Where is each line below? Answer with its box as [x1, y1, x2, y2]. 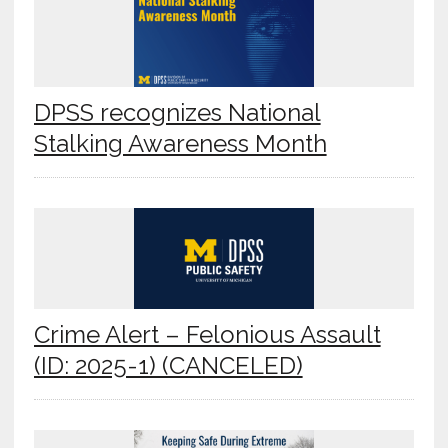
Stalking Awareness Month [33, 129, 327, 159]
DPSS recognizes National [33, 98, 321, 128]
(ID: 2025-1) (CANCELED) [33, 351, 303, 381]
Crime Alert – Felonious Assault [33, 320, 381, 350]
